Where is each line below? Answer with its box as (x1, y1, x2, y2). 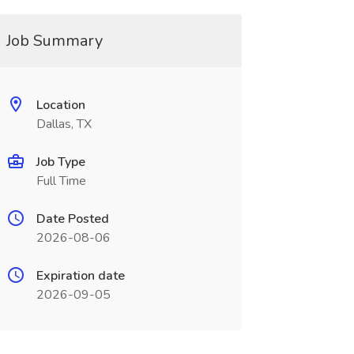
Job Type (36, 153, 85, 171)
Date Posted (36, 210, 109, 228)
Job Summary (6, 30, 103, 51)
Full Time (36, 172, 86, 190)
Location (36, 96, 85, 114)
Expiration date (36, 267, 125, 284)
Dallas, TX (36, 115, 92, 133)
